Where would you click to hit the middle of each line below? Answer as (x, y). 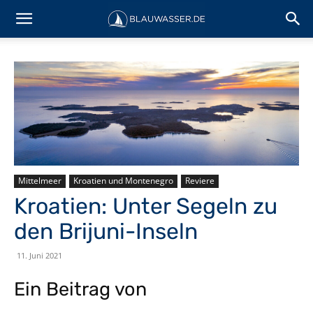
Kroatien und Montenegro (123, 180)
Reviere (200, 180)
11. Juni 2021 (39, 255)
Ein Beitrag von (80, 289)
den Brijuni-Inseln (106, 231)
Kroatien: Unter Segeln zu (146, 206)
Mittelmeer (40, 180)
